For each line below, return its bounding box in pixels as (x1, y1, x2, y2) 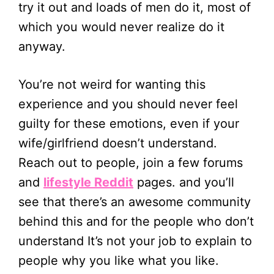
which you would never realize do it (18, 20, 224, 35)
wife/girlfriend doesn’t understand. (18, 136, 217, 151)
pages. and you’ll (133, 175, 234, 190)
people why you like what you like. (18, 253, 219, 268)
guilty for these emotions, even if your (18, 116, 239, 131)
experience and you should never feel (18, 97, 238, 112)
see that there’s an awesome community (18, 194, 251, 210)
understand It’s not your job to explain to (18, 234, 252, 249)
